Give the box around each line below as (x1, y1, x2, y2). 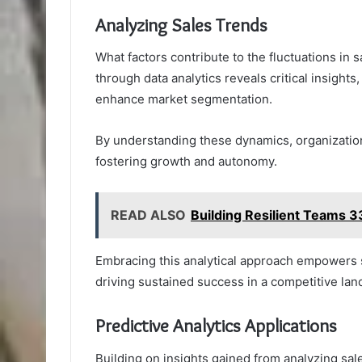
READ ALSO (111, 207, 186, 224)
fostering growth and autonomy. (95, 154, 277, 170)
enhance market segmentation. (95, 91, 272, 107)
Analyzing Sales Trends (95, 13, 267, 36)
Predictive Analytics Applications (95, 314, 337, 338)
